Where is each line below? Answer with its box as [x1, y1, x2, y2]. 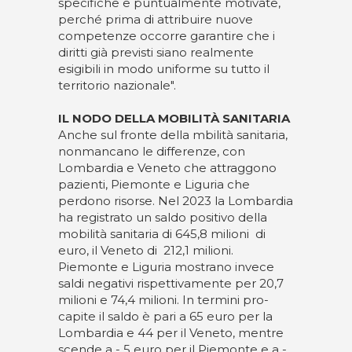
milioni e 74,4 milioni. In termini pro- [58, 292, 269, 307]
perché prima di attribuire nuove [58, 12, 253, 27]
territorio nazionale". [58, 78, 176, 93]
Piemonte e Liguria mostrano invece [58, 259, 274, 274]
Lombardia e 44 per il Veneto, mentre [58, 325, 284, 340]
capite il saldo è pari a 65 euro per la [58, 309, 273, 324]
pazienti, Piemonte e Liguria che [58, 177, 250, 192]
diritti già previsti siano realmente [58, 45, 254, 60]
